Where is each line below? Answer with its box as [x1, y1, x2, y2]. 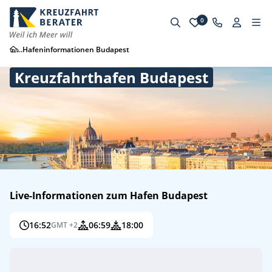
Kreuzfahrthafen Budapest [15, 67, 208, 87]
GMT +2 [51, 219, 78, 230]
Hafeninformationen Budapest [22, 44, 129, 55]
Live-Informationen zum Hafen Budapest [10, 189, 208, 202]
